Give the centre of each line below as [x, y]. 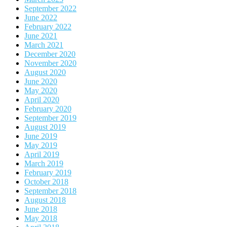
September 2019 [50, 118]
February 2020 [48, 108]
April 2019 [42, 154]
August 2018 [45, 200]
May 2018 [41, 218]
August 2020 [45, 72]
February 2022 [48, 26]
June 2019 [41, 136]
